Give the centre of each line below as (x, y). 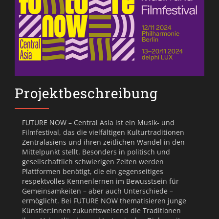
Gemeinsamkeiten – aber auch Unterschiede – (98, 191)
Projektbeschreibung (86, 93)
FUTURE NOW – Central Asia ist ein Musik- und (98, 122)
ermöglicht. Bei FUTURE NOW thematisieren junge (104, 200)
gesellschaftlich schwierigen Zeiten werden (93, 161)
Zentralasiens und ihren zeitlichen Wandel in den (103, 142)
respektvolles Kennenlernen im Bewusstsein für (100, 181)
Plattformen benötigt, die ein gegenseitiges (93, 171)
